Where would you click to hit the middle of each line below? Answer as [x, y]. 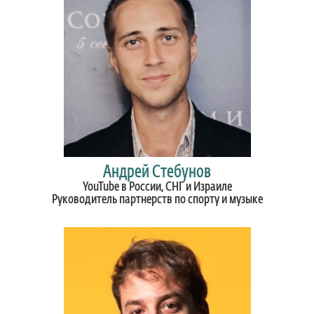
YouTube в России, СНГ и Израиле [157, 187]
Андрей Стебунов [157, 173]
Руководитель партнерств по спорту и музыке [157, 200]
